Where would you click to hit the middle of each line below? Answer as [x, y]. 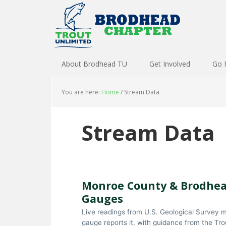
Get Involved [170, 64]
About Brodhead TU [94, 64]
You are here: [81, 92]
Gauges [102, 199]
